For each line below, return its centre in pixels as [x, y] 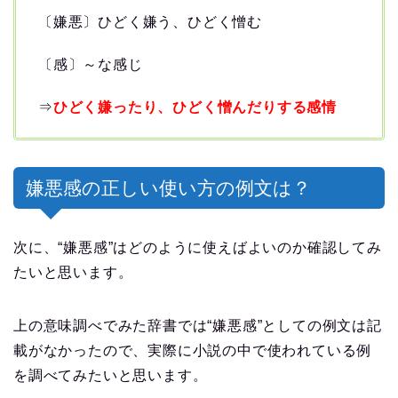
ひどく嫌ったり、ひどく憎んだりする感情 [195, 107]
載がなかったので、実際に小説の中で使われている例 [193, 350]
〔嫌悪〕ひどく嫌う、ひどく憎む [150, 21]
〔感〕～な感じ [91, 64]
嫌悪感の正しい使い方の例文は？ [168, 187]
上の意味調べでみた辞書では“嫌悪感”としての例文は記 [198, 325]
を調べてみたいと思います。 [111, 375]
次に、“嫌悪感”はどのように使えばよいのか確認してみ [198, 247]
